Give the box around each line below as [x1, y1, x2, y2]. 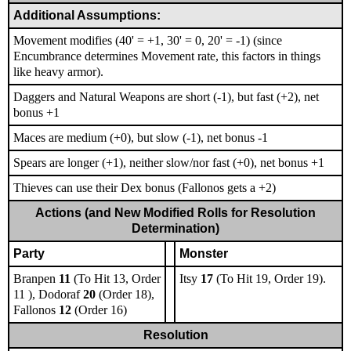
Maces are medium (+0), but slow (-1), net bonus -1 [13, 131, 268, 145]
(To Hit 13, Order [71, 272, 161, 286]
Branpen [13, 272, 59, 286]
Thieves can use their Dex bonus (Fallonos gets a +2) [13, 181, 276, 195]
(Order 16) [74, 303, 127, 317]
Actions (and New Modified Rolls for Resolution [35, 206, 316, 220]
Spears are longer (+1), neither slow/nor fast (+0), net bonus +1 [13, 156, 324, 170]
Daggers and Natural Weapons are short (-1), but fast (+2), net [13, 90, 319, 104]
